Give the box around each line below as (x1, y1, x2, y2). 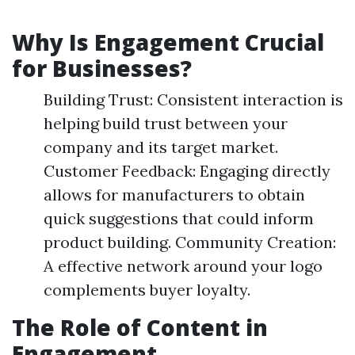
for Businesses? (12, 53, 192, 83)
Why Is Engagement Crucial (12, 27, 324, 57)
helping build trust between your (44, 113, 288, 133)
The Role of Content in (12, 312, 268, 342)
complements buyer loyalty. (44, 280, 250, 300)
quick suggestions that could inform (44, 208, 314, 228)
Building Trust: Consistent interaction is (44, 90, 343, 109)
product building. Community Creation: (44, 232, 336, 252)
